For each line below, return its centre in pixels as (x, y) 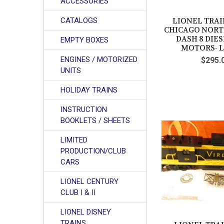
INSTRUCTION (84, 109)
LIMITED (74, 140)
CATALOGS (79, 21)
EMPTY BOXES (85, 40)
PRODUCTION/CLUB (93, 151)
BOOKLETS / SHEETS (95, 120)
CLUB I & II (78, 192)
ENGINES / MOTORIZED (99, 59)
